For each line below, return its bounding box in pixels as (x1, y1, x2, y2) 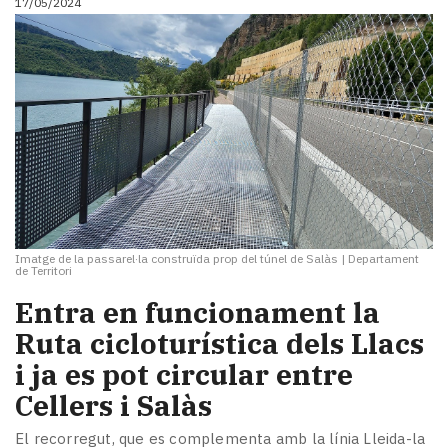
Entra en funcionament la (15, 293, 380, 331)
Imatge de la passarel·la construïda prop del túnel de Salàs (15, 250, 338, 266)
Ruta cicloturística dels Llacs (15, 324, 424, 362)
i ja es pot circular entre (15, 355, 353, 393)
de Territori (15, 262, 72, 278)
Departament (348, 250, 419, 266)
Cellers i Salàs (15, 386, 212, 424)
